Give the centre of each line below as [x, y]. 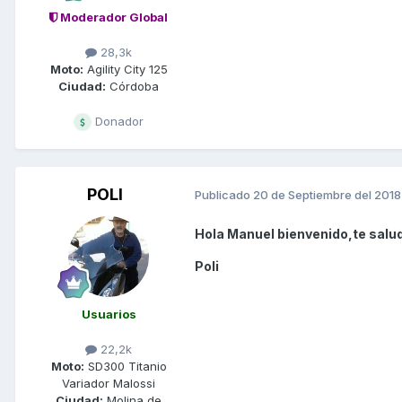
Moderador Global [113, 17]
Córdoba [132, 86]
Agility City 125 [125, 69]
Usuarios [109, 314]
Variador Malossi [109, 383]
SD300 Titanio [125, 366]
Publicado [224, 195]
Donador [118, 121]
